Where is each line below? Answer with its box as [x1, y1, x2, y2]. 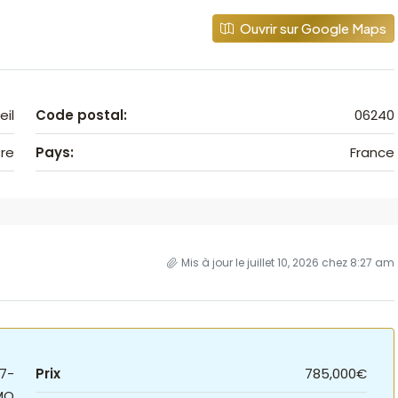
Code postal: [35, 106, 127, 124]
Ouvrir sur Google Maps [237, 20, 386, 36]
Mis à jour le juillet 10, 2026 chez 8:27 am [181, 255, 394, 270]
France [350, 143, 394, 162]
